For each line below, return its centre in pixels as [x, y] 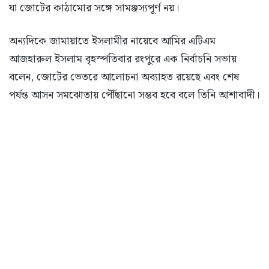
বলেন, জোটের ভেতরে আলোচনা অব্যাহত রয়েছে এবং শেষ [124, 77]
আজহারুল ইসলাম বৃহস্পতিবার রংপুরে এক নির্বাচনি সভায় [123, 59]
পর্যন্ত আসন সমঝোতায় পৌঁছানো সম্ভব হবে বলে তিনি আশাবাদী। [134, 95]
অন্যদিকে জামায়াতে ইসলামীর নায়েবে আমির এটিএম [112, 41]
